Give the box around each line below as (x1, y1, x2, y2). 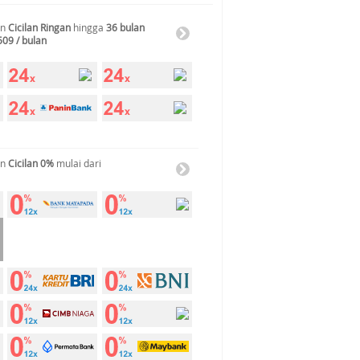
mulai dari (54, 157, 101, 170)
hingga (71, 21, 106, 34)
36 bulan (106, 21, 145, 34)
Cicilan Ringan (8, 21, 71, 34)
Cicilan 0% (8, 157, 54, 170)
